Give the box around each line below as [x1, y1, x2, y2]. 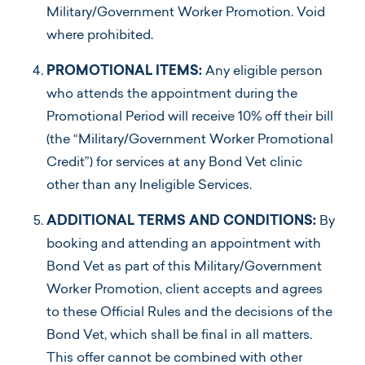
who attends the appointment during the [46, 88, 297, 102]
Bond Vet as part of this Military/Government [46, 261, 322, 275]
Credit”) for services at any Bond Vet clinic [46, 156, 302, 170]
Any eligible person [205, 65, 323, 79]
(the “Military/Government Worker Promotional [46, 134, 333, 147]
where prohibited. [46, 29, 156, 43]
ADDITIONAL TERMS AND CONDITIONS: [46, 215, 319, 229]
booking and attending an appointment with [46, 238, 321, 252]
